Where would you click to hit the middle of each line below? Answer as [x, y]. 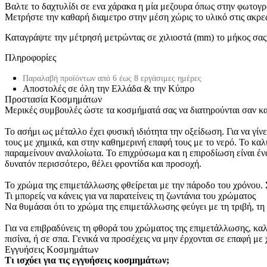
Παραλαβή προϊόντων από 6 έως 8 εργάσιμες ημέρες [112, 78]
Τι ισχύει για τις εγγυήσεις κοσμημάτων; [87, 260]
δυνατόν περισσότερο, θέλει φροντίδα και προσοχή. [103, 163]
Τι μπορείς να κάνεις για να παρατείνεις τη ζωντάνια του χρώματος [130, 195]
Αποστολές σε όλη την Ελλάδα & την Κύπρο [108, 88]
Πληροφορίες [30, 57]
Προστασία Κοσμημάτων [53, 99]
